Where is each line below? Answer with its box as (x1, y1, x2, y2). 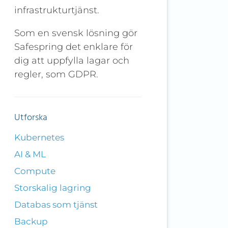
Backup (14, 216, 48, 227)
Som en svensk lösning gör (14, 27, 137, 39)
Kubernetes (14, 132, 64, 143)
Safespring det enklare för (14, 41, 133, 53)
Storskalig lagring (14, 183, 91, 193)
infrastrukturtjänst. (14, 5, 99, 16)
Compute (14, 166, 55, 177)
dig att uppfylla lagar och (14, 55, 129, 67)
